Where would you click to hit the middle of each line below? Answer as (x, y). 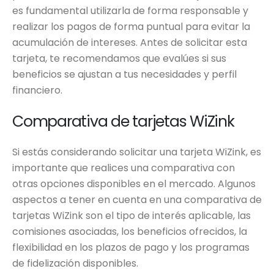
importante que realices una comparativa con (124, 168)
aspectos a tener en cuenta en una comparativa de (137, 200)
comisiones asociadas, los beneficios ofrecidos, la (130, 232)
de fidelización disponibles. (75, 264)
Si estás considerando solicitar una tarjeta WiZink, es (137, 152)
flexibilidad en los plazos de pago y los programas (131, 248)
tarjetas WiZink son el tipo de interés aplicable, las (131, 216)
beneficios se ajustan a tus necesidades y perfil (124, 75)
